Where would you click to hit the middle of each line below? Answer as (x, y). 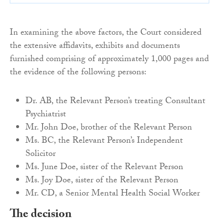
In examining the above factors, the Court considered (106, 33)
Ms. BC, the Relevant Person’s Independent (104, 141)
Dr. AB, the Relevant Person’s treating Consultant (115, 102)
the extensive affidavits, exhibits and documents (95, 46)
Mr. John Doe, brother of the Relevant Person (109, 128)
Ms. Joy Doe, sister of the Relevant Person (102, 181)
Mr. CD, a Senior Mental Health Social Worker (113, 194)
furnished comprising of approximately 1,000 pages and (109, 60)
